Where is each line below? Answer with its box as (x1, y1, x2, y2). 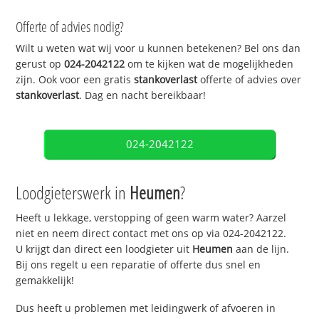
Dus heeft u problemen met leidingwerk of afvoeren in (16, 300, 276, 315)
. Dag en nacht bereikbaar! (79, 88, 206, 103)
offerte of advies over (197, 73, 302, 87)
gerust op (16, 57, 65, 71)
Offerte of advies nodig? (16, 17, 125, 37)
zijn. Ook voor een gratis (16, 73, 135, 87)
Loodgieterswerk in (16, 180, 130, 205)
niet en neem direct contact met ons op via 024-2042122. (16, 226, 287, 241)
